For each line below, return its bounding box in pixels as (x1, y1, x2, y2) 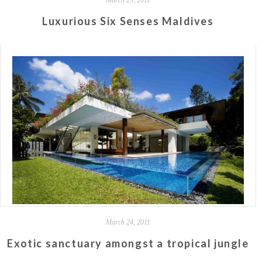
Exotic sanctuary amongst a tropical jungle (7, 237, 249, 250)
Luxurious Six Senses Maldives (42, 14, 214, 27)
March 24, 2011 (106, 218, 150, 227)
